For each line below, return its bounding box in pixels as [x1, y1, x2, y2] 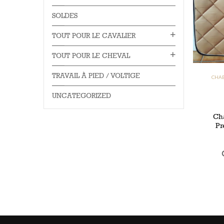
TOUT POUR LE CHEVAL [52, 51, 130, 60]
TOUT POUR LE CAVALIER [52, 31, 135, 40]
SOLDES [52, 11, 77, 20]
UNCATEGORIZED [52, 91, 111, 100]
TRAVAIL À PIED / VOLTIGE [52, 71, 140, 80]
